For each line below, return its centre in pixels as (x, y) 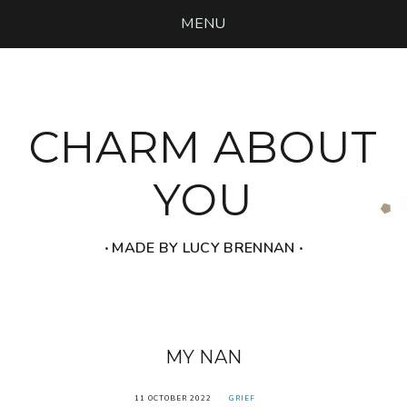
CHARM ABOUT (203, 147)
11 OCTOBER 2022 (173, 398)
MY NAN (203, 357)
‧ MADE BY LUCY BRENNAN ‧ (203, 248)
